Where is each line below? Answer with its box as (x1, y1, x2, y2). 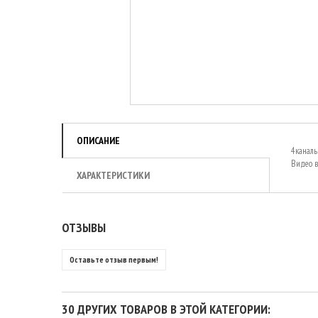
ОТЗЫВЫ (62, 219, 106, 236)
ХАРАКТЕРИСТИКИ (77, 169, 150, 182)
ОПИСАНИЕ (77, 134, 120, 147)
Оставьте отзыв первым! (70, 254, 158, 265)
